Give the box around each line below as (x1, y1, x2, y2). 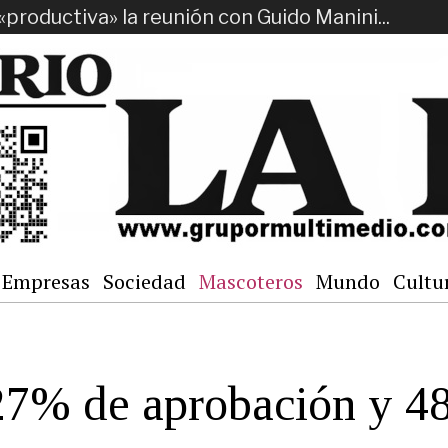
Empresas (2, 268, 90, 295)
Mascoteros (199, 268, 303, 295)
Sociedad (103, 268, 186, 295)
